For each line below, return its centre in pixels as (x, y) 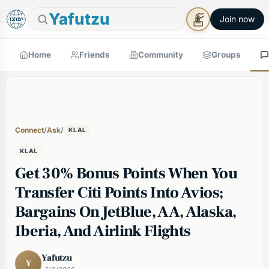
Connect (29, 130)
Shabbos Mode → (223, 11)
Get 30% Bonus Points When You (126, 174)
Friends (95, 55)
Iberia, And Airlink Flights (103, 231)
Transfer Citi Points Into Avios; (119, 193)
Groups (226, 55)
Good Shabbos (40, 11)
